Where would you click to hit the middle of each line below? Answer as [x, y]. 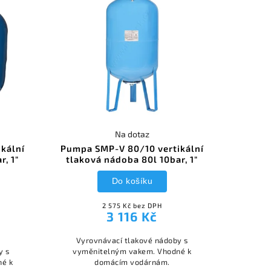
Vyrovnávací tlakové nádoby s [132, 240]
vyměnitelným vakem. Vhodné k [132, 251]
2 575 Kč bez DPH [132, 205]
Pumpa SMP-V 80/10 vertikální [132, 148]
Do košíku [132, 181]
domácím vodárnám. [132, 262]
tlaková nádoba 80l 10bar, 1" [132, 159]
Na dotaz [132, 134]
